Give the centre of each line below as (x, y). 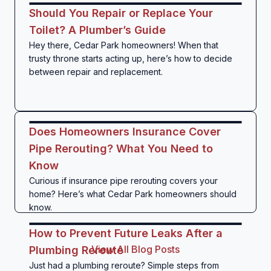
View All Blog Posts (135, 249)
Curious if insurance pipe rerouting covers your (123, 181)
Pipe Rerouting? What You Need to (121, 149)
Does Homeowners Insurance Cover (125, 132)
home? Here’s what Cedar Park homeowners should (133, 194)
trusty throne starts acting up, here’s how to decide (131, 58)
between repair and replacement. (96, 72)
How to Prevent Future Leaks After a (126, 233)
